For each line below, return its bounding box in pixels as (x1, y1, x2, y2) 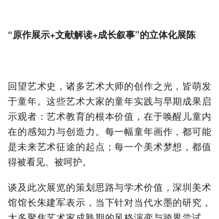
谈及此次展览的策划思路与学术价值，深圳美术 (8, 180, 211, 194)
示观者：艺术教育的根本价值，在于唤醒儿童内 (8, 109, 211, 122)
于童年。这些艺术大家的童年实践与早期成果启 (8, 94, 211, 107)
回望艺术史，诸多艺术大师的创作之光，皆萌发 (8, 79, 211, 92)
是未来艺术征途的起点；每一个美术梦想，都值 (8, 139, 211, 153)
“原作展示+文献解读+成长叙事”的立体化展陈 (8, 27, 196, 41)
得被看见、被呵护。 (8, 154, 91, 168)
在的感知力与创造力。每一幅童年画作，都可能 (8, 124, 211, 137)
